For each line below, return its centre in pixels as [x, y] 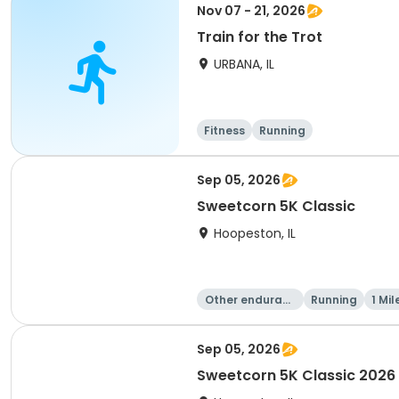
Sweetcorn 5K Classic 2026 [296, 375]
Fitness [224, 130]
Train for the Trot [260, 37]
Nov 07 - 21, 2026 [251, 11]
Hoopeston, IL [255, 233]
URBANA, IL [244, 64]
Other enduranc [250, 300]
